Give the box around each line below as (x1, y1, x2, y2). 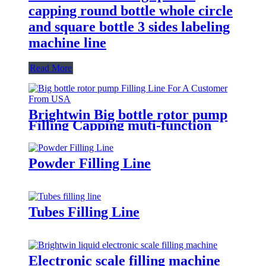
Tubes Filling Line (28, 204, 140, 220)
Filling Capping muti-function (28, 117, 211, 133)
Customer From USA (28, 138, 158, 154)
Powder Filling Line (28, 155, 151, 171)
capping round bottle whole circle (28, 2, 233, 18)
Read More (30, 62, 72, 73)
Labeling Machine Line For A (28, 128, 210, 144)
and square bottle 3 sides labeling (28, 18, 230, 34)
